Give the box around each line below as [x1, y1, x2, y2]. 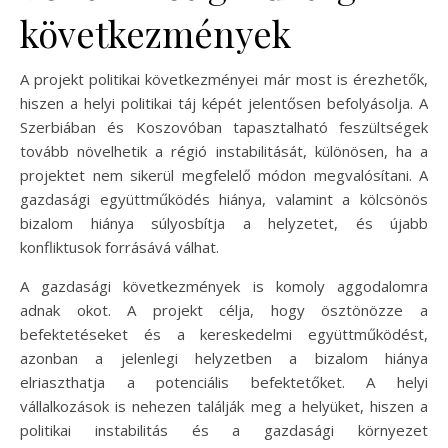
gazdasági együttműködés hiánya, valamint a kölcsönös [20, 188, 428, 209]
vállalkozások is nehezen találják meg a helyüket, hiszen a [20, 395, 428, 416]
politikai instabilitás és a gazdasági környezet [20, 419, 428, 440]
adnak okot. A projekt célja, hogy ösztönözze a [20, 299, 428, 320]
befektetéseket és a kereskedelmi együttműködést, [20, 323, 428, 344]
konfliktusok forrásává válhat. [20, 236, 219, 257]
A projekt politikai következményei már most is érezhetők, [20, 68, 428, 89]
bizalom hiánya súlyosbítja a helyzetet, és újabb [20, 212, 428, 233]
